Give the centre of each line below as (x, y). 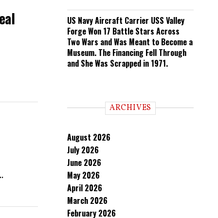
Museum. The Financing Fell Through (127, 53)
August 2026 (89, 137)
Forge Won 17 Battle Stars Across (123, 31)
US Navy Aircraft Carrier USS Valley (126, 20)
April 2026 (85, 188)
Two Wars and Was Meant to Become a (130, 42)
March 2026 (87, 200)
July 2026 (83, 150)
